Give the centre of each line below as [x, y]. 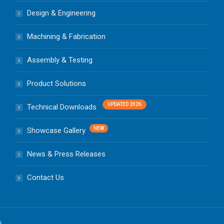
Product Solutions [56, 83]
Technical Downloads [61, 107]
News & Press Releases [66, 154]
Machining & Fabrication [66, 36]
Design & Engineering [61, 13]
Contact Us [45, 177]
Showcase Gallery [56, 130]
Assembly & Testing [59, 60]
